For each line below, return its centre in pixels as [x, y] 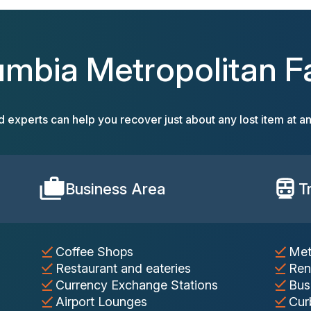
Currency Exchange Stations [137, 285]
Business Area [115, 189]
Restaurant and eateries [123, 269]
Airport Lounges [101, 302]
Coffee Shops [94, 252]
